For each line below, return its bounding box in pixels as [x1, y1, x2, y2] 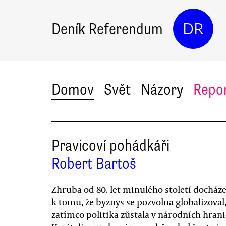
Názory [141, 80, 183, 99]
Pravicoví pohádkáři [51, 136, 169, 155]
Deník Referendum [51, 19, 163, 39]
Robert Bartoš [51, 154, 136, 174]
